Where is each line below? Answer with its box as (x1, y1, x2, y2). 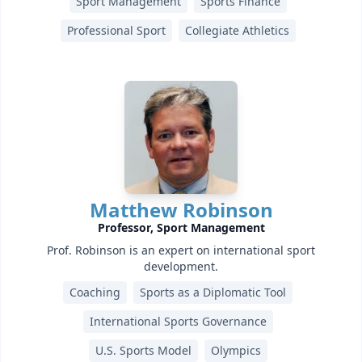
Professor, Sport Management (97, 220, 265, 235)
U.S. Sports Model (95, 343, 192, 358)
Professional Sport (66, 23, 166, 38)
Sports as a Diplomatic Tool (140, 284, 286, 300)
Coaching (69, 284, 120, 300)
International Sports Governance (89, 314, 267, 329)
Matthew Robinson (89, 196, 273, 223)
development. (144, 259, 218, 274)
